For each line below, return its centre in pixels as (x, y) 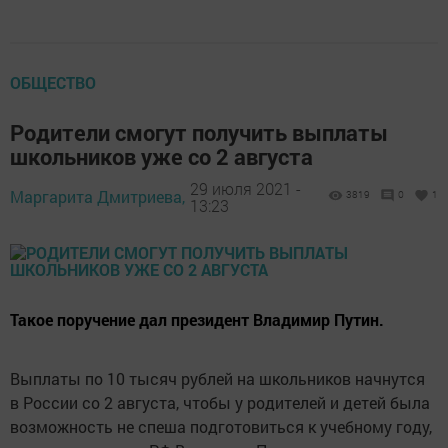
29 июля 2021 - (245, 188)
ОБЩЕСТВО (53, 82)
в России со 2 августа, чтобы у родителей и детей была (220, 402)
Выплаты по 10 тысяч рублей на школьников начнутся (217, 378)
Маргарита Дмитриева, (97, 196)
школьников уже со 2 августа (161, 156)
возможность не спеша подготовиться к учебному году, (221, 426)
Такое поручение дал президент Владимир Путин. (197, 319)
